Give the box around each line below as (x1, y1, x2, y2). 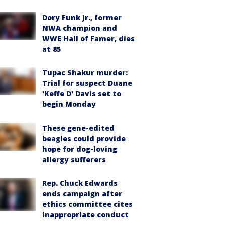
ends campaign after (42, 189, 122, 198)
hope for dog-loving (42, 144, 117, 154)
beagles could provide (42, 134, 126, 143)
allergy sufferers (42, 155, 106, 164)
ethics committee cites (42, 199, 133, 209)
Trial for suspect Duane (42, 78, 132, 88)
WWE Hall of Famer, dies (42, 34, 135, 43)
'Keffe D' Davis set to (42, 89, 121, 98)
